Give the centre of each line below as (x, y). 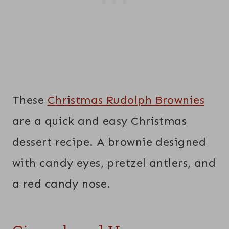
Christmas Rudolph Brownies (126, 100)
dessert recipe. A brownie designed (109, 142)
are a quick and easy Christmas (100, 121)
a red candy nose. (62, 184)
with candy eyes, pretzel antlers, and (114, 163)
